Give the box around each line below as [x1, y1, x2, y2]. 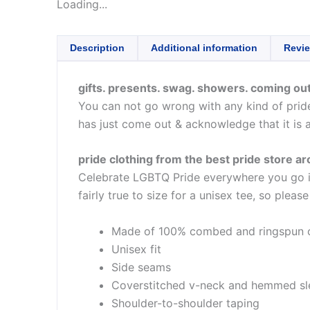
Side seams [111, 259, 171, 274]
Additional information [151, 42, 257, 53]
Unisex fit [111, 241, 161, 256]
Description [70, 42, 125, 53]
